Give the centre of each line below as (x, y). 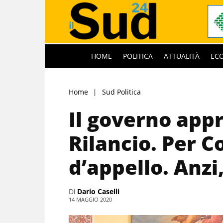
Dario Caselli (98, 191)
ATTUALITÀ (182, 56)
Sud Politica (121, 92)
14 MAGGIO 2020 (90, 199)
